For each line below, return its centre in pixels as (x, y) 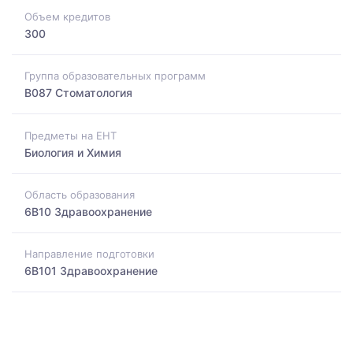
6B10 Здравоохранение (88, 211)
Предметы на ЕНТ (71, 135)
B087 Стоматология (78, 93)
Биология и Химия (73, 152)
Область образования (80, 194)
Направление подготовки (89, 254)
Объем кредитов (67, 16)
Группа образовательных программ (115, 76)
